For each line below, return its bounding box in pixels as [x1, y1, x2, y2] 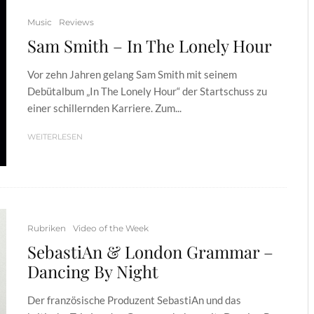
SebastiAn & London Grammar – [27, 240, 273, 263]
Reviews [59, 17, 94, 28]
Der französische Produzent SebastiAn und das [27, 293, 241, 306]
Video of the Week [73, 222, 149, 233]
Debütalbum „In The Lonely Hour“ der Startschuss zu [27, 85, 267, 98]
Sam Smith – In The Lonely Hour [27, 34, 272, 57]
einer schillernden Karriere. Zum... [27, 102, 182, 115]
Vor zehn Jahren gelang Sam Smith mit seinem [27, 68, 237, 81]
